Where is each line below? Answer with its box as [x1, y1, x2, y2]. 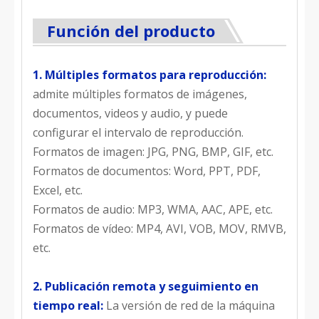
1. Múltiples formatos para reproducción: [33, 67, 266, 83]
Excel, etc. [33, 182, 83, 198]
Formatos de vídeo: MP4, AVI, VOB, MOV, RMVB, [33, 221, 286, 236]
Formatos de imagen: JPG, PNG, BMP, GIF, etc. [33, 144, 273, 159]
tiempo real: [33, 298, 103, 313]
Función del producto [47, 20, 215, 41]
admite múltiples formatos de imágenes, [33, 86, 247, 102]
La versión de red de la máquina [103, 298, 275, 313]
